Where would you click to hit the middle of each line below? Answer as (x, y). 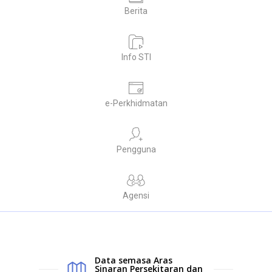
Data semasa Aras (134, 260)
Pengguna (136, 149)
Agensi (136, 195)
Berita (136, 11)
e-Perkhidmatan (136, 103)
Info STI (136, 57)
